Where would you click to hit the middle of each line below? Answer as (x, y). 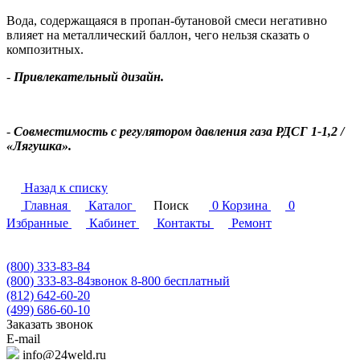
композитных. (45, 50)
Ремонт (252, 223)
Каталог (110, 206)
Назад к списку (66, 188)
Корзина (245, 206)
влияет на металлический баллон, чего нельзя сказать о (158, 35)
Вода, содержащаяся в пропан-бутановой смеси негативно (167, 21)
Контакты (184, 223)
